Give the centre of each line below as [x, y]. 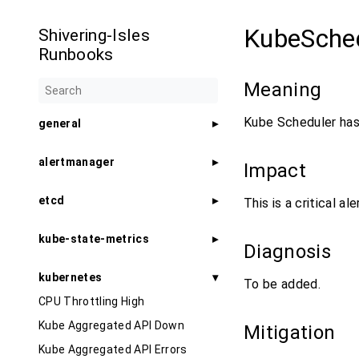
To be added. [282, 284]
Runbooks [76, 54]
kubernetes [71, 278]
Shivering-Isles [94, 35]
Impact [278, 171]
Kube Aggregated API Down [111, 326]
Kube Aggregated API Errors [113, 350]
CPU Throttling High [92, 302]
